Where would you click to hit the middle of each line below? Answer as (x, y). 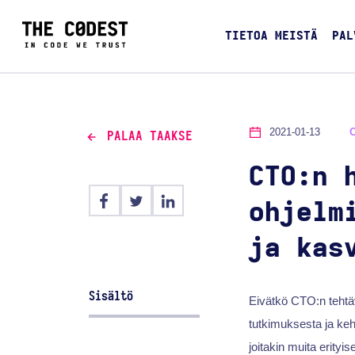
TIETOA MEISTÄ (271, 36)
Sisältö (111, 296)
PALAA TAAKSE (149, 137)
